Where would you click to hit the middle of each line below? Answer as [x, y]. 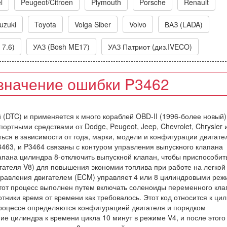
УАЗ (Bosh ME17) [61, 47]
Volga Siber [93, 24]
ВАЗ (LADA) [184, 24]
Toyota [45, 24]
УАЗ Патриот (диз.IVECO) [150, 47]
